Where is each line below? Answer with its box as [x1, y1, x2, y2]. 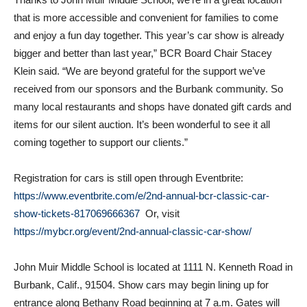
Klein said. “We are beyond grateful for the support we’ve [14, 39, 265, 51]
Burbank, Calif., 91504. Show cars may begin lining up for [14, 253, 269, 265]
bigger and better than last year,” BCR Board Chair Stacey [14, 21, 272, 34]
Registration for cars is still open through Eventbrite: [14, 146, 243, 158]
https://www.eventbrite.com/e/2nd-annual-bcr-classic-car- [14, 164, 269, 176]
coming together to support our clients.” [14, 110, 188, 123]
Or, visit [140, 182, 180, 194]
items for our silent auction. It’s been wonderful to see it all [14, 93, 270, 105]
